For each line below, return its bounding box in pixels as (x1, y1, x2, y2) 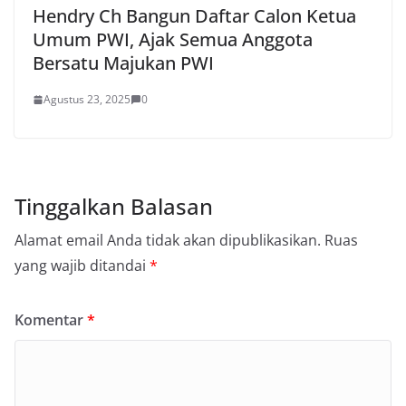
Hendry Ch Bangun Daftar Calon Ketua (33, 4, 356, 29)
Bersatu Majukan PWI (33, 51, 214, 76)
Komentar (14, 310, 87, 331)
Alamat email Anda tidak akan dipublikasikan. (14, 230, 321, 251)
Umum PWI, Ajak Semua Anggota (33, 27, 313, 53)
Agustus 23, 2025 (43, 92, 130, 108)
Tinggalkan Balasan (14, 191, 213, 222)
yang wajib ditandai (14, 256, 150, 276)
